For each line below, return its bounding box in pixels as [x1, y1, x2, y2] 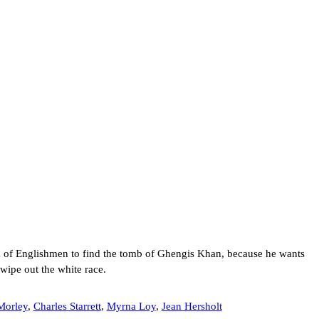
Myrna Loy [106, 300, 156, 313]
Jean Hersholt [161, 300, 222, 313]
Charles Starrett [33, 300, 101, 313]
